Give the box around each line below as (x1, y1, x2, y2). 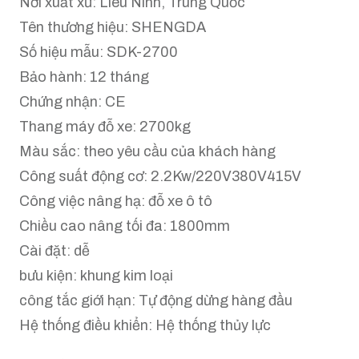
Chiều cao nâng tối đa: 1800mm (19, 218, 230, 234)
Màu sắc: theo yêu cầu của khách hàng (19, 143, 276, 159)
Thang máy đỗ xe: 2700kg (19, 119, 191, 135)
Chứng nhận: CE (19, 94, 126, 110)
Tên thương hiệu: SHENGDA (19, 19, 206, 35)
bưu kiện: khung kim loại (19, 268, 173, 284)
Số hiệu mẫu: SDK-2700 (19, 44, 178, 60)
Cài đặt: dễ (19, 243, 90, 259)
